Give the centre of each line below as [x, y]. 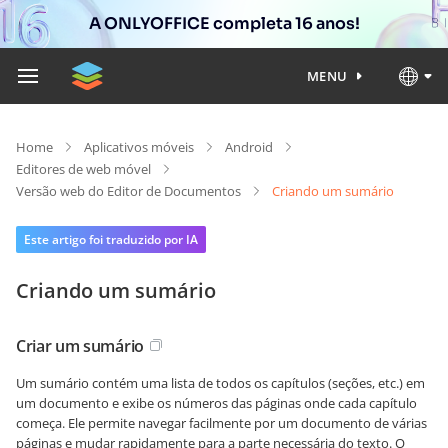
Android [249, 147]
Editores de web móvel [83, 169]
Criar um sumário [80, 346]
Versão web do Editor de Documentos [128, 191]
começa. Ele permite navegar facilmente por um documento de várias [221, 423]
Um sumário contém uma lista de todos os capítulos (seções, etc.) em [220, 383]
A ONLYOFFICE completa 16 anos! [224, 23]
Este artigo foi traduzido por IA [111, 239]
